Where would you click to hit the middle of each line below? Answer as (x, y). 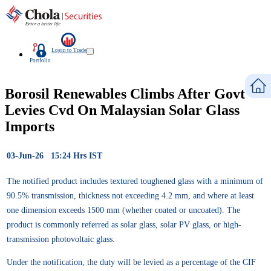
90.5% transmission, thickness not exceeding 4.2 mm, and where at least (130, 195)
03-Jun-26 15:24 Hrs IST (54, 155)
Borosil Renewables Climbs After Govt (125, 93)
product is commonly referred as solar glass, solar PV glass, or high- (124, 224)
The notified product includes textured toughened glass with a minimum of (135, 181)
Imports (30, 126)
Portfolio (40, 60)
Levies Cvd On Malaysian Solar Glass (122, 110)
